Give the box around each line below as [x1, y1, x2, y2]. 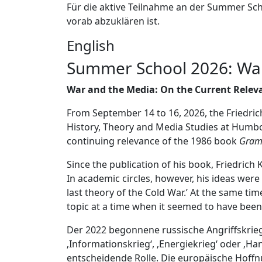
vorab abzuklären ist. [67, 15, 160, 27]
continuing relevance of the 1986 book [67, 135, 239, 147]
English [67, 36, 115, 55]
